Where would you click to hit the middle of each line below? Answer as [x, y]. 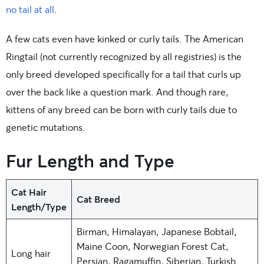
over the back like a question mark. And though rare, [117, 91]
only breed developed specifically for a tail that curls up [123, 74]
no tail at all [30, 9]
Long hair [31, 253]
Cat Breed [98, 199]
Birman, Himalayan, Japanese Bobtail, [157, 231]
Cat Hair [29, 192]
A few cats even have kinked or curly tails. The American [125, 38]
